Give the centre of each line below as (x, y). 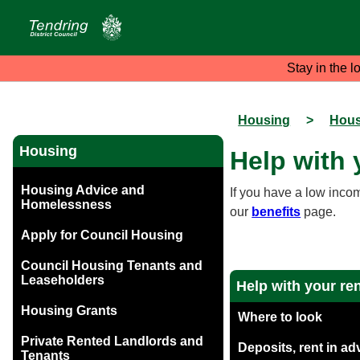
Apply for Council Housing (102, 235)
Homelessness (66, 205)
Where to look (280, 317)
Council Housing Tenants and (112, 266)
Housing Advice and (83, 190)
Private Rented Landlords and (112, 342)
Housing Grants (69, 311)
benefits (276, 212)
